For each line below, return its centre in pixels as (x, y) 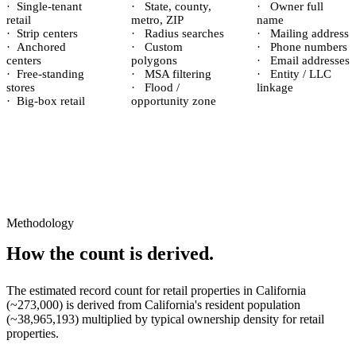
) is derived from (102, 305)
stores (21, 87)
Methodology (40, 223)
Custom (163, 47)
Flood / (161, 87)
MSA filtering (177, 74)
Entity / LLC (299, 74)
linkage (275, 87)
